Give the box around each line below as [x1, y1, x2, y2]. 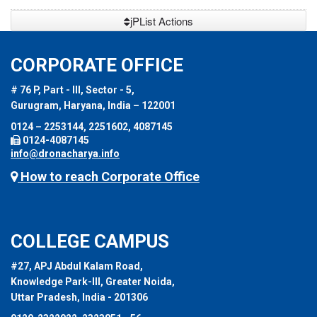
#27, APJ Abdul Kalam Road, [11, 260, 143, 272]
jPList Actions [130, 13, 193, 29]
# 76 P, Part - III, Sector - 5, [11, 84, 134, 96]
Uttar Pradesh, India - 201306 [11, 292, 148, 304]
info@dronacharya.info [11, 148, 120, 160]
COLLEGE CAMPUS [11, 231, 169, 253]
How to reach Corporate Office [18, 169, 200, 185]
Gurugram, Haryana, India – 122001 [11, 100, 175, 112]
